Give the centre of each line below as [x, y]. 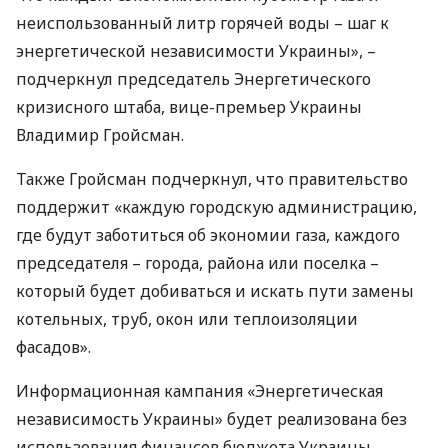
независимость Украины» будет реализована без [211, 419]
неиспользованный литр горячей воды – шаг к [202, 23]
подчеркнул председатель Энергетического [193, 79]
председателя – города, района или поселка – [197, 263]
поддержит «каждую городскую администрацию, [216, 207]
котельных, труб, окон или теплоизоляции [187, 319]
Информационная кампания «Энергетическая [199, 391]
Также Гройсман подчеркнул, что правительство [212, 179]
